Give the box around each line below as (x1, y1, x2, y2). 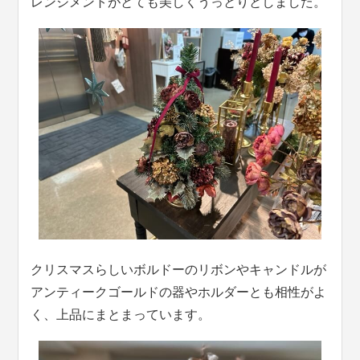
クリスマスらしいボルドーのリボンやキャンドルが (31, 262, 327, 276)
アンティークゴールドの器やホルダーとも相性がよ (31, 284, 327, 299)
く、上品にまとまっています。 (31, 307, 211, 321)
